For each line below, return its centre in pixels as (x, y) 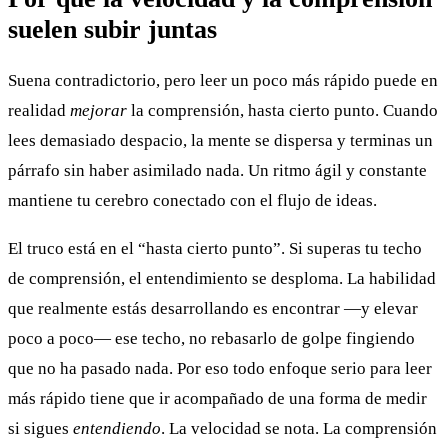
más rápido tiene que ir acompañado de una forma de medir (217, 399)
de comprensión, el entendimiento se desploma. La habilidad (222, 279)
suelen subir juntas (112, 29)
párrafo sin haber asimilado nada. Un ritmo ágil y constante (217, 171)
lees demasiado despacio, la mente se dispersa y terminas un (220, 141)
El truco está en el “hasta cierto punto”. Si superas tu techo (215, 249)
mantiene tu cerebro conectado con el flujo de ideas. (192, 201)
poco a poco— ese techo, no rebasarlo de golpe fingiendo (211, 339)
